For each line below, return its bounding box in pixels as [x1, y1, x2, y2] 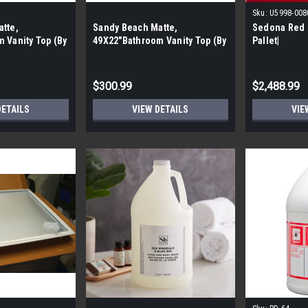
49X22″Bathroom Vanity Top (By [93, 35, 227, 47]
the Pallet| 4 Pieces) [93, 48, 180, 60]
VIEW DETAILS [132, 104, 189, 115]
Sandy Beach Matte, [93, 22, 178, 34]
